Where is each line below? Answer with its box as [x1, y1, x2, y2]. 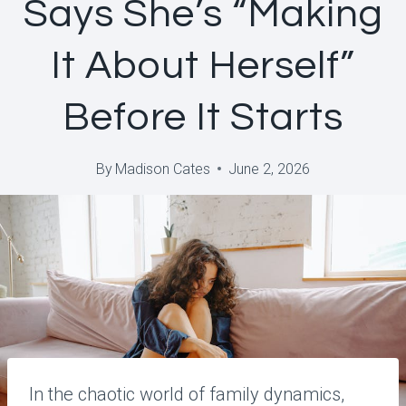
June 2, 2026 [228, 159, 311, 178]
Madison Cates [115, 159, 211, 178]
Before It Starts [63, 96, 343, 138]
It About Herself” [51, 44, 355, 86]
